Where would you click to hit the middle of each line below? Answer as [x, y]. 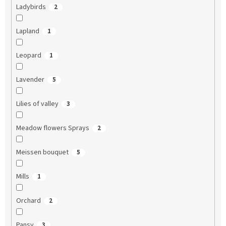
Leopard [29, 56]
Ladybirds [31, 7]
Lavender [30, 80]
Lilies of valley [37, 104]
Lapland [27, 32]
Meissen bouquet [42, 153]
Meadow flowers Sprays [52, 128]
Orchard [28, 201]
